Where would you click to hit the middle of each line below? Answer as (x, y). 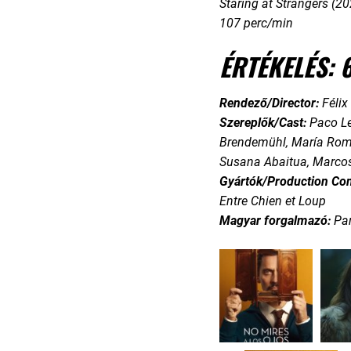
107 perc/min (256, 23)
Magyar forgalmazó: (276, 221)
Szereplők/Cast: (264, 123)
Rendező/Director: (270, 103)
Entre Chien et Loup (272, 201)
